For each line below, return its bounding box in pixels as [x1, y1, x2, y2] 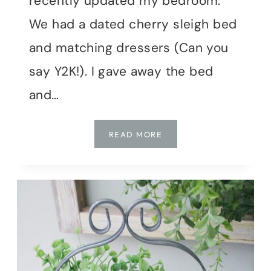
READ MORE [108, 129, 162, 140]
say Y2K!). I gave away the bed [29, 63, 214, 80]
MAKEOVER [162, 172, 212, 183]
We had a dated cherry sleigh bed [29, 16, 237, 33]
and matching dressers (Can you [29, 39, 229, 57]
